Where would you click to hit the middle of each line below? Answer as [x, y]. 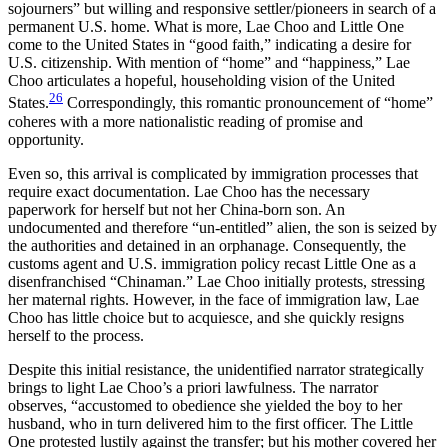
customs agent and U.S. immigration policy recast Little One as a [212, 263]
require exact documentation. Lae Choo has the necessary [189, 191]
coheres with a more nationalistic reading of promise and [185, 121]
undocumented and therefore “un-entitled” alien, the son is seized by [222, 227]
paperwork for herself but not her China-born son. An [176, 209]
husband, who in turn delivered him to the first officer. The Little [210, 423]
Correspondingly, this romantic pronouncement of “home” [248, 103]
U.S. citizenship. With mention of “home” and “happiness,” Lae [209, 63]
